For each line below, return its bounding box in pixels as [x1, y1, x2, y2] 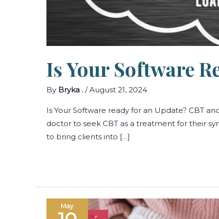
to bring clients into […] [46, 132, 130, 142]
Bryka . [58, 85, 85, 95]
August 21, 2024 [89, 85, 147, 95]
